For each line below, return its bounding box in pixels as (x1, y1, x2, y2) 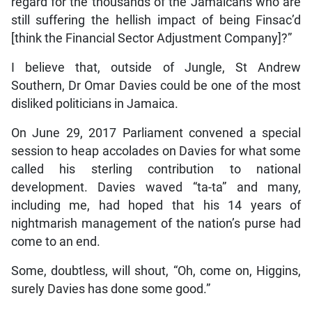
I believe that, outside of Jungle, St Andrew (10, 60, 302, 75)
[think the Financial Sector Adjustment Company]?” (10, 31, 292, 45)
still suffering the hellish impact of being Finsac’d (10, 13, 302, 27)
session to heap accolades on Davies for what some (10, 143, 302, 158)
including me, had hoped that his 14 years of (10, 198, 302, 212)
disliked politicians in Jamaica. (10, 96, 178, 111)
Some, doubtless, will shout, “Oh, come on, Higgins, (10, 263, 302, 278)
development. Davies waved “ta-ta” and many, (10, 180, 302, 194)
